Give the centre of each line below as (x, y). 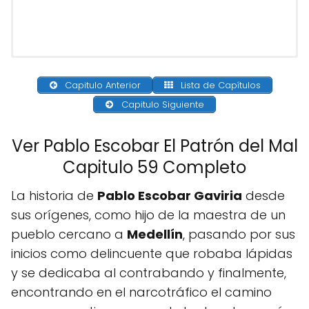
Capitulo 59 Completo (154, 168)
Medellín (155, 235)
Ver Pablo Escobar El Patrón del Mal (154, 146)
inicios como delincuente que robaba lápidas (152, 254)
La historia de (54, 196)
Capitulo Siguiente (161, 104)
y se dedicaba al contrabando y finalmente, (149, 273)
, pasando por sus (239, 235)
